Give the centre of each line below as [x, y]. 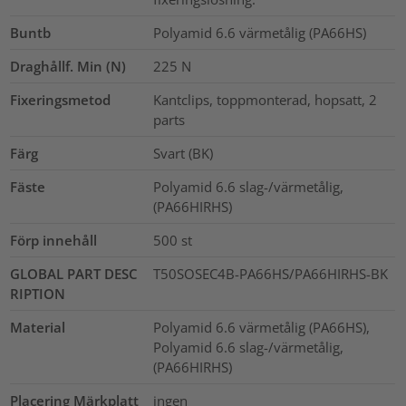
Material [38, 328]
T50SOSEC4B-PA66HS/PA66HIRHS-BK [270, 274]
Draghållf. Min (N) [68, 67]
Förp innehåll [54, 241]
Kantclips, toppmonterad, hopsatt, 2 [265, 100]
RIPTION [38, 294]
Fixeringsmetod [61, 100]
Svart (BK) [183, 154]
